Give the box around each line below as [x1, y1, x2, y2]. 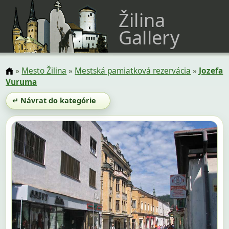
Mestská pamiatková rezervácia [75, 65, 191, 77]
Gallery [118, 25, 180, 50]
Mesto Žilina [21, 65, 67, 77]
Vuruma [6, 77, 37, 88]
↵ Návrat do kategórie [12, 95, 96, 105]
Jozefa [199, 65, 223, 77]
